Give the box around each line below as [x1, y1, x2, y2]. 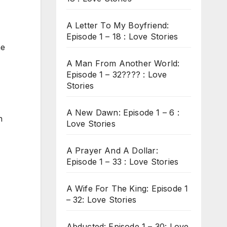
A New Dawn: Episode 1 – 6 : [66, 107, 179, 118]
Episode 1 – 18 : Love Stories [66, 31, 178, 42]
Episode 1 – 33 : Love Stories [66, 156, 179, 167]
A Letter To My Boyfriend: [66, 20, 169, 30]
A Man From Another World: [66, 58, 180, 68]
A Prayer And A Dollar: [66, 145, 158, 156]
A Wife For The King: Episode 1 [66, 183, 188, 194]
